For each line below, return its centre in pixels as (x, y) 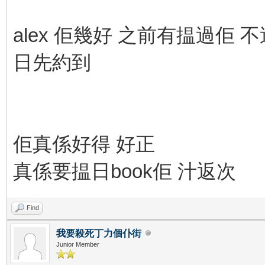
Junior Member (78, 244)
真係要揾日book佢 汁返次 (125, 171)
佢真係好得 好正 (84, 144)
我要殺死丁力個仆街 (99, 233)
